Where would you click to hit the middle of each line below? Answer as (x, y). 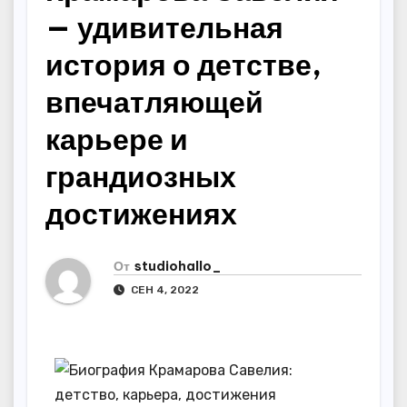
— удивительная (164, 27)
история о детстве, (184, 65)
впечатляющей (154, 102)
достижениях (141, 213)
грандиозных (141, 176)
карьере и (117, 139)
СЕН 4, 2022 (164, 289)
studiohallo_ (178, 266)
